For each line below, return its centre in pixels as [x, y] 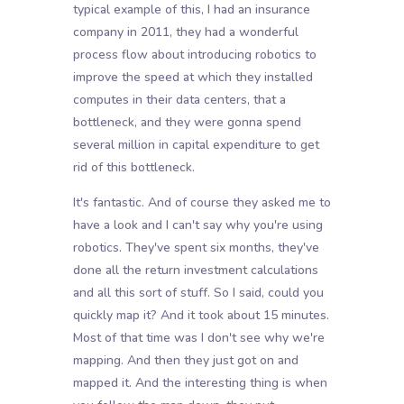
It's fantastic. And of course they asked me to [202, 203]
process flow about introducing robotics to [194, 55]
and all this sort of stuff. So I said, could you [198, 293]
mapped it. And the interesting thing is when [200, 383]
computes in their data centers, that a [179, 100]
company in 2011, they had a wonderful [185, 32]
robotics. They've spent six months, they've [196, 248]
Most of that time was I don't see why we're [198, 338]
